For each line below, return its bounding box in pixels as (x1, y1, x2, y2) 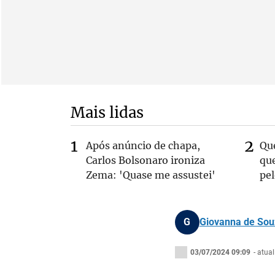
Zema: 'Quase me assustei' (85, 169, 215, 181)
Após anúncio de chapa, (85, 139, 200, 152)
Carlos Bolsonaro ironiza (85, 154, 205, 166)
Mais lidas (70, 103, 144, 122)
